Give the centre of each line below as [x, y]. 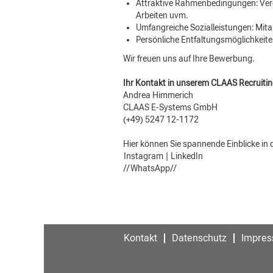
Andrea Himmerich [158, 95]
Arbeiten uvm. [162, 15]
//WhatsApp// [150, 168]
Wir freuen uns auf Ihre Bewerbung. [189, 58]
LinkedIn [187, 156]
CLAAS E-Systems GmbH [170, 107]
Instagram [144, 156]
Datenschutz [199, 238]
